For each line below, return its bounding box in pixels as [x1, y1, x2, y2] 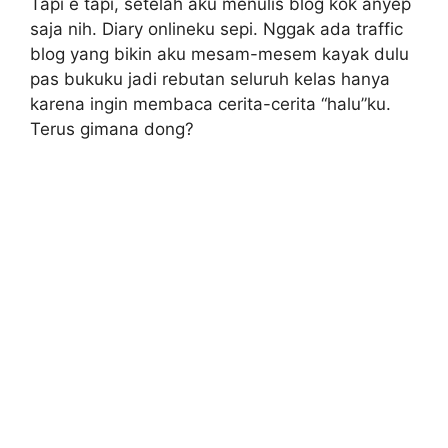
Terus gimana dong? [30, 118, 194, 139]
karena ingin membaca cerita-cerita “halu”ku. [30, 93, 391, 114]
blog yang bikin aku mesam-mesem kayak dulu [30, 43, 409, 64]
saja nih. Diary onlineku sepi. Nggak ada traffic [30, 18, 403, 39]
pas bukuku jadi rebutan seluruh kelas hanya [30, 68, 390, 89]
